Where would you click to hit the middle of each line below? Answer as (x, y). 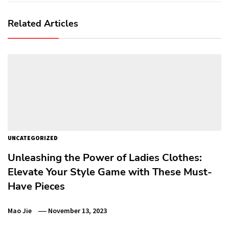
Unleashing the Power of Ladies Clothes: (105, 157)
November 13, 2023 (78, 210)
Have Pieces (36, 186)
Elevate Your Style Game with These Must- (110, 172)
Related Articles (43, 23)
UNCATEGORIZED (33, 138)
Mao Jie (20, 210)
